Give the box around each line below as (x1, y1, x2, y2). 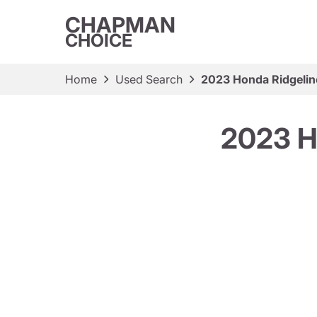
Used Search (115, 72, 183, 86)
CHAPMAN (65, 12, 175, 38)
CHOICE (65, 30, 132, 51)
